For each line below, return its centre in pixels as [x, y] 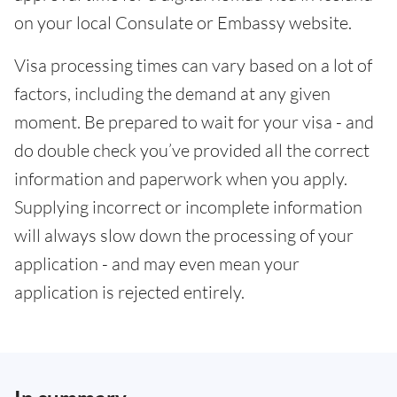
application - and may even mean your [157, 264]
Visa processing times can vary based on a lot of [193, 66]
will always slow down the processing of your [184, 236]
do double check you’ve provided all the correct [192, 151]
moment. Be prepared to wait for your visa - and [194, 122]
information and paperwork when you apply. [181, 179]
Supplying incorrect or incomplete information [188, 207]
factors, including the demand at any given [172, 94]
